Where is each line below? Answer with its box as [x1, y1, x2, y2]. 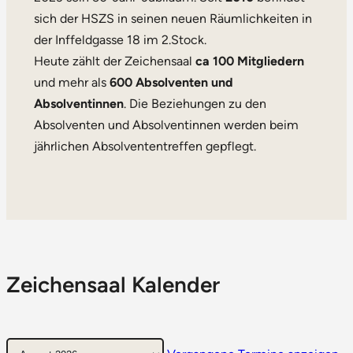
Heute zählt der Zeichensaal [33, 53, 195, 69]
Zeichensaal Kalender [6, 270, 220, 298]
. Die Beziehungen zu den [123, 95, 266, 111]
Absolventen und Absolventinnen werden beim [33, 117, 299, 132]
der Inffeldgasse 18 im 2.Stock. [33, 32, 206, 47]
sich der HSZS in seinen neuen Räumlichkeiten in [33, 10, 312, 26]
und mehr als [33, 74, 110, 90]
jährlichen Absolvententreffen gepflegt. [33, 138, 256, 154]
